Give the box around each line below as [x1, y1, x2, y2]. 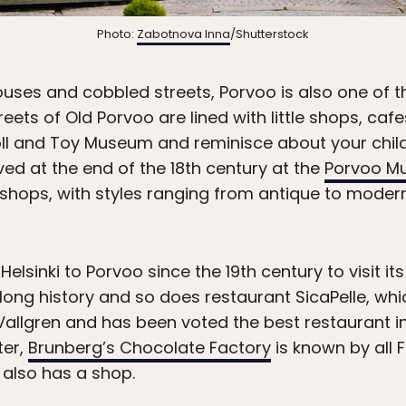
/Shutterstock [230, 25, 309, 43]
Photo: [97, 25, 137, 43]
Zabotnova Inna [137, 25, 230, 43]
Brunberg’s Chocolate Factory [28, 336, 271, 360]
